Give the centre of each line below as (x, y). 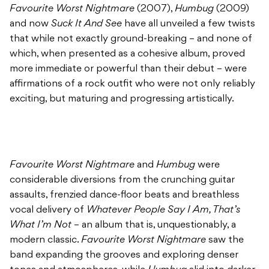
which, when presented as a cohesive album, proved (127, 54)
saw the (225, 240)
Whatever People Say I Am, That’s (163, 210)
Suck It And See (86, 24)
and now (30, 24)
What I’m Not (41, 225)
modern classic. (45, 240)
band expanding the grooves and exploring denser (124, 255)
